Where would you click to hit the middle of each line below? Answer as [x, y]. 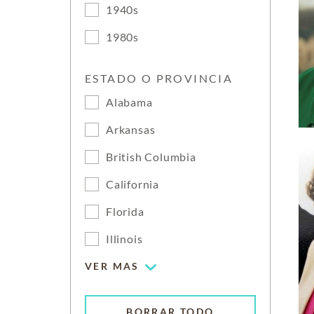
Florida [125, 211]
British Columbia [151, 157]
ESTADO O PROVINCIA [159, 78]
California [132, 184]
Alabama [129, 102]
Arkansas [131, 129]
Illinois [124, 239]
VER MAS [112, 266]
